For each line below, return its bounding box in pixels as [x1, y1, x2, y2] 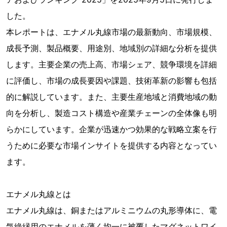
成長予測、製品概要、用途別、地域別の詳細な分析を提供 [6, 43, 217, 53]
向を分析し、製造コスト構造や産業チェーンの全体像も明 [6, 108, 217, 118]
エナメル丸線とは [6, 189, 71, 199]
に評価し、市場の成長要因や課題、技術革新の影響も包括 [6, 75, 217, 86]
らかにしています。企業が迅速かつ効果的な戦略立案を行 [6, 124, 217, 134]
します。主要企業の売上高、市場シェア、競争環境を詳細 [6, 59, 217, 69]
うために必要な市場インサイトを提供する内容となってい [6, 140, 217, 150]
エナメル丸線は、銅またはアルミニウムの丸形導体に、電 [6, 205, 217, 215]
